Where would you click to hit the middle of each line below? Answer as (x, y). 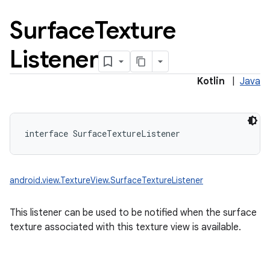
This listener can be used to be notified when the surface (133, 213)
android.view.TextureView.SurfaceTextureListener (106, 180)
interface (49, 133)
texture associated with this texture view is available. (125, 227)
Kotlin (211, 81)
